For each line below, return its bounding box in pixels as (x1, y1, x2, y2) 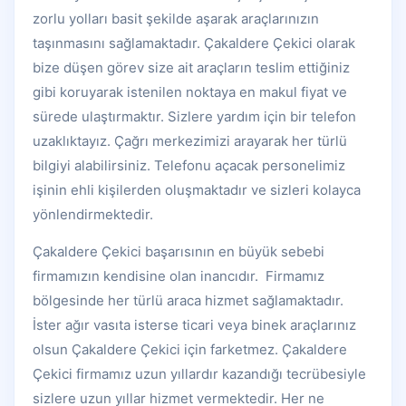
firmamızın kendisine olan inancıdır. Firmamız (33, 267, 324, 285)
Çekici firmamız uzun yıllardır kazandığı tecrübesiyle (33, 365, 366, 383)
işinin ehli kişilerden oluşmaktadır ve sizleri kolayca (33, 181, 361, 199)
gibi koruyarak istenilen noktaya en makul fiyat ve (33, 83, 347, 101)
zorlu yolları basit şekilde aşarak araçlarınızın (33, 10, 319, 28)
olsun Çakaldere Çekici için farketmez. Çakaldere (33, 341, 347, 359)
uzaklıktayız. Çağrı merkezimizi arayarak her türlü (33, 132, 347, 150)
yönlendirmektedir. (33, 206, 153, 224)
